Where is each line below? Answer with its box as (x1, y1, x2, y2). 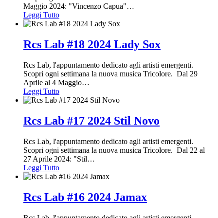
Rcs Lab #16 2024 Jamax (23, 190, 147, 203)
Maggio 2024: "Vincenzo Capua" (23, 2, 127, 11)
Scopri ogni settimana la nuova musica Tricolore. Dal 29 (23, 70, 198, 78)
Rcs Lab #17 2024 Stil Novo (23, 114, 160, 127)
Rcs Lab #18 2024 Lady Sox (23, 38, 161, 51)
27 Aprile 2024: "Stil (23, 154, 87, 163)
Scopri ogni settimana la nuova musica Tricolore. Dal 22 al (23, 145, 205, 154)
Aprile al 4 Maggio (23, 78, 82, 87)
